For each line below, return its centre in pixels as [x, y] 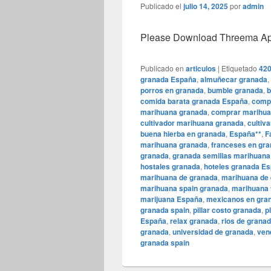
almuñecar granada [234, 80]
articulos [201, 69]
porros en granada [172, 90]
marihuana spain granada [184, 188]
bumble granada [235, 90]
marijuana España [171, 199]
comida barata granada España [194, 101]
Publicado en [162, 68]
